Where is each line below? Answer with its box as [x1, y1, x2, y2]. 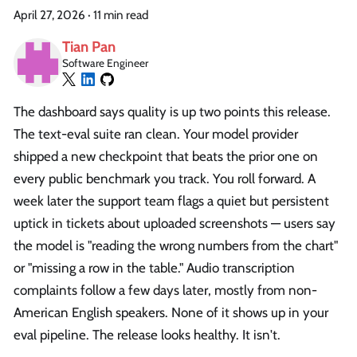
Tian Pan [62, 37, 116, 56]
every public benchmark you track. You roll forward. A [14, 171, 316, 187]
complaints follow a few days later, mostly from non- [14, 282, 317, 299]
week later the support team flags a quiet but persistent [14, 193, 329, 210]
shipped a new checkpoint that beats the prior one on [14, 148, 318, 165]
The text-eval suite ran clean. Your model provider [14, 126, 298, 143]
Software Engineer [62, 56, 149, 69]
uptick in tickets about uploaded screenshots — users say [14, 215, 335, 232]
